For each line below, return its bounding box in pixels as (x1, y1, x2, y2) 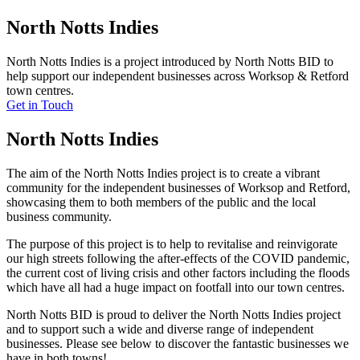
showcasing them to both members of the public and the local (6, 195, 316, 210)
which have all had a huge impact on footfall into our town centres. (6, 280, 345, 295)
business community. (6, 210, 112, 224)
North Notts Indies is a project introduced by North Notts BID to (6, 55, 333, 69)
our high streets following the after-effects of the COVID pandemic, (6, 252, 350, 266)
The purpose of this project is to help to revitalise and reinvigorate (6, 237, 337, 252)
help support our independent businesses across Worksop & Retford (6, 69, 349, 84)
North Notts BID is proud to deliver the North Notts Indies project (6, 308, 341, 322)
